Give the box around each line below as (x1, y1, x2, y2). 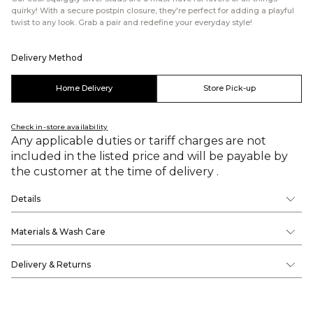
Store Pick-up (203, 83, 256, 93)
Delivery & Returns (11, 259, 91, 270)
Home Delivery (55, 83, 112, 93)
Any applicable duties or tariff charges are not (11, 133, 266, 147)
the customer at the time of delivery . (11, 164, 219, 178)
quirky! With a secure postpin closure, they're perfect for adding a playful (11, 5, 294, 15)
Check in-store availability (11, 122, 108, 131)
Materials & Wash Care (11, 226, 105, 237)
